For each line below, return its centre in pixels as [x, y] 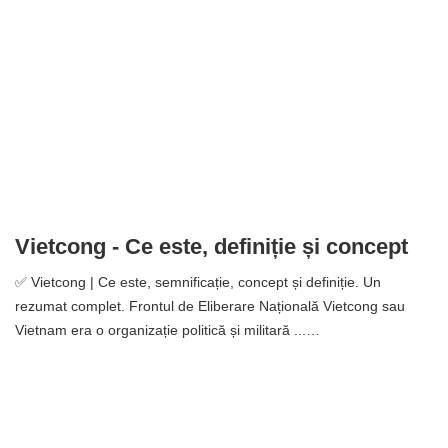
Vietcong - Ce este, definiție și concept [211, 247]
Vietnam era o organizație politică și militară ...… [167, 330]
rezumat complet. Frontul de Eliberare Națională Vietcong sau [210, 306]
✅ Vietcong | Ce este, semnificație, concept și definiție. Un [198, 282]
